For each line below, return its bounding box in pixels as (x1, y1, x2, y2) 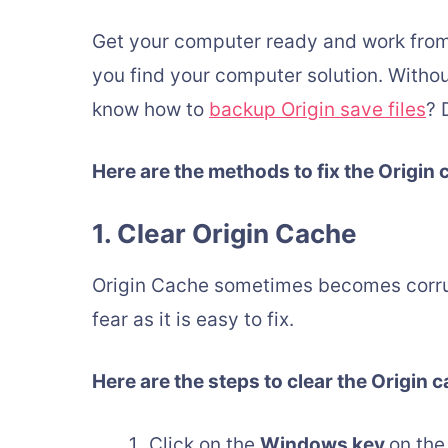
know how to (92, 97, 209, 121)
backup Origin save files (209, 97, 426, 121)
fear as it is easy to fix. (92, 307, 294, 331)
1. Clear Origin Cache (92, 217, 357, 249)
